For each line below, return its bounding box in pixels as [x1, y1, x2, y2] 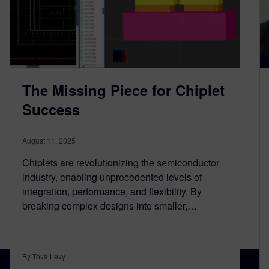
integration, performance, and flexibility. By [22, 184, 202, 199]
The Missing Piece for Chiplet [22, 80, 225, 101]
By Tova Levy [22, 251, 65, 262]
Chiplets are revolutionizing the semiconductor [22, 156, 219, 170]
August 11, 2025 [22, 135, 76, 146]
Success [22, 99, 80, 120]
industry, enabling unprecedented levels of [22, 170, 202, 184]
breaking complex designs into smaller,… [22, 199, 197, 213]
